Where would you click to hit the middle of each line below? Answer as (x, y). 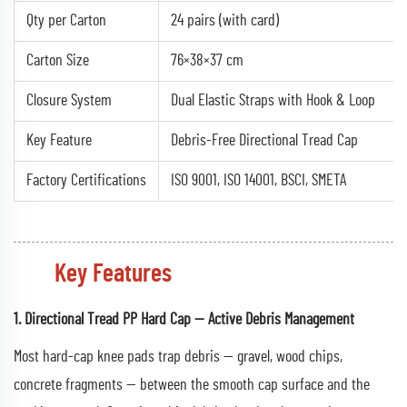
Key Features (113, 274)
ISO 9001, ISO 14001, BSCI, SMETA (258, 180)
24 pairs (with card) (225, 20)
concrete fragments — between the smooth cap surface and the (192, 385)
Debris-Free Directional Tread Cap (264, 140)
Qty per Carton (66, 20)
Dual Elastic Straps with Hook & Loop (273, 100)
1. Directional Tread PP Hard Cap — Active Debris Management (184, 319)
